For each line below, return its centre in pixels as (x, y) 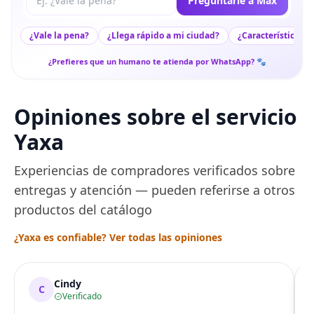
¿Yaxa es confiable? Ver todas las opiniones (118, 238)
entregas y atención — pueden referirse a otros (155, 190)
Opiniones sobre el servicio (156, 117)
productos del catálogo (83, 210)
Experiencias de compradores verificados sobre (155, 171)
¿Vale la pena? (59, 36)
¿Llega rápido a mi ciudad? (163, 36)
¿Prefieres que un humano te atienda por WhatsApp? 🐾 (157, 62)
